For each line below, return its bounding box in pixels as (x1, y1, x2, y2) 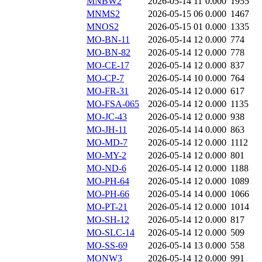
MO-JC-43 (87, 112, 127, 122)
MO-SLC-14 (87, 227, 135, 238)
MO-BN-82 (87, 47, 130, 58)
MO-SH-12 (87, 215, 129, 225)
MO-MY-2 (87, 150, 126, 161)
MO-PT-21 (87, 202, 127, 212)
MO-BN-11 (87, 35, 130, 45)
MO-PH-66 (87, 189, 129, 199)
